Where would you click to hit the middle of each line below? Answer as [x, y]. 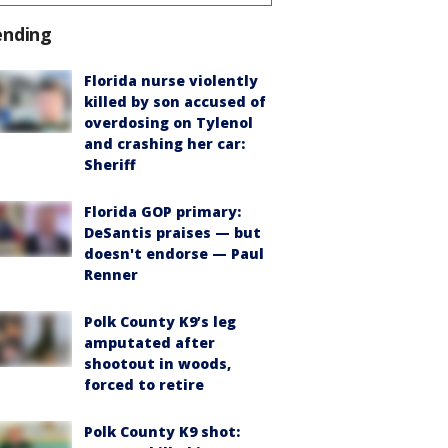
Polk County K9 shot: [162, 431]
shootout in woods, [157, 363]
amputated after [149, 342]
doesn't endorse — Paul [174, 253]
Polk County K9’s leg [160, 321]
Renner [111, 274]
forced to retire [144, 384]
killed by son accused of [175, 101]
